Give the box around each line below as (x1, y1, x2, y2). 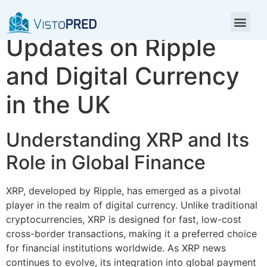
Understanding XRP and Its (6, 128, 249, 151)
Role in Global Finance (6, 151, 206, 174)
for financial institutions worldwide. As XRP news (6, 242, 226, 254)
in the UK (6, 90, 111, 119)
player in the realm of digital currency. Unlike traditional (6, 199, 257, 211)
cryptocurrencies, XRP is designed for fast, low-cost (6, 213, 241, 225)
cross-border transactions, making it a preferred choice (6, 228, 257, 240)
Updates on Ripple (6, 33, 216, 62)
